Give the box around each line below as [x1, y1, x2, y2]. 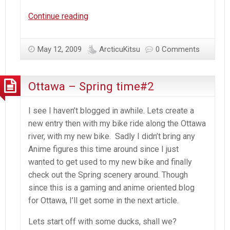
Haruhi [88, 74, 110, 85]
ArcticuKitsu [99, 44, 140, 54]
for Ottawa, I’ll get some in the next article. [28, 195, 179, 205]
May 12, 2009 [37, 44, 82, 54]
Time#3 [88, 49, 116, 59]
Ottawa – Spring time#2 [28, 80, 154, 93]
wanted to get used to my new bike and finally [28, 157, 192, 167]
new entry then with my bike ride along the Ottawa [28, 118, 206, 128]
